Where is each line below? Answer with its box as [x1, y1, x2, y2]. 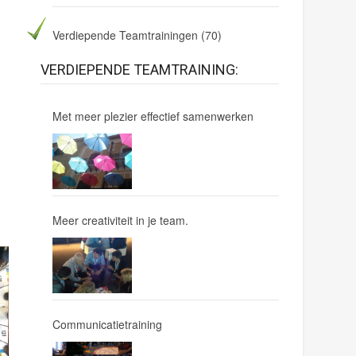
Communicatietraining [52, 316, 162, 332]
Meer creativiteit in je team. [52, 212, 188, 228]
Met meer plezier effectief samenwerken [52, 108, 253, 124]
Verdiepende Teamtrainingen [52, 27, 198, 43]
